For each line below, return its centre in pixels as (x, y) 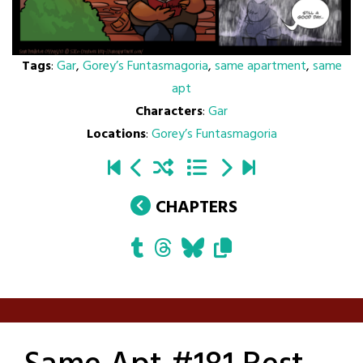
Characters (169, 111)
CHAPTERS (196, 207)
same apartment (260, 66)
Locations (116, 134)
